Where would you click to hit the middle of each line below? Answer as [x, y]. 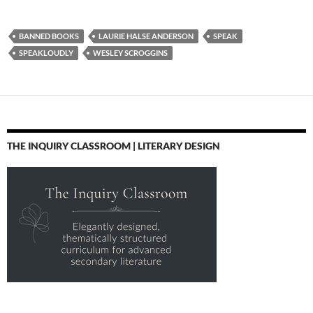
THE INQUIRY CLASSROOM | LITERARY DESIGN [114, 146]
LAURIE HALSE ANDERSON [146, 36]
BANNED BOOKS [49, 36]
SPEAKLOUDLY [46, 53]
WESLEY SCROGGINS [130, 53]
